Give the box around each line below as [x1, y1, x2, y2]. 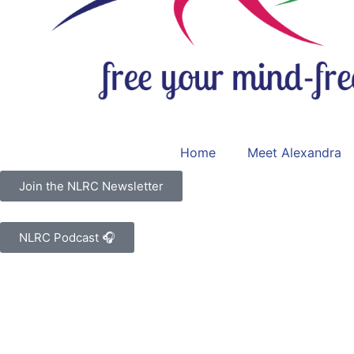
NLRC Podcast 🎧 [19, 229, 115, 245]
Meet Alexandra [247, 144, 341, 160]
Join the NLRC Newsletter [19, 178, 164, 194]
